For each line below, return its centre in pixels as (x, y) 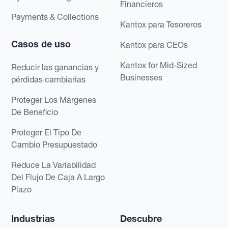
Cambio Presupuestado (54, 144)
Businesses (141, 77)
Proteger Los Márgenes (54, 99)
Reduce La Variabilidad (54, 165)
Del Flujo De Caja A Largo (58, 177)
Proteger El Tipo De (47, 132)
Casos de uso (41, 44)
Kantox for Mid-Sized (159, 65)
